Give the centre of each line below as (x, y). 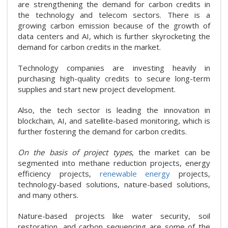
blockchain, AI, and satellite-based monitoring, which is (114, 120)
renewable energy (135, 173)
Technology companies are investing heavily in (114, 67)
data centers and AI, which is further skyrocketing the (114, 36)
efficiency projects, (59, 173)
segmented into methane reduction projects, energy (114, 163)
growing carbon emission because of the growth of (114, 25)
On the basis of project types (75, 152)
